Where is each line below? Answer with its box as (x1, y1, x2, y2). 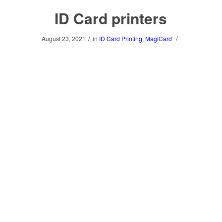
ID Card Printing (99, 34, 142, 43)
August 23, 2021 (41, 34, 86, 43)
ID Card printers (55, 7, 167, 29)
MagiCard (145, 34, 172, 43)
